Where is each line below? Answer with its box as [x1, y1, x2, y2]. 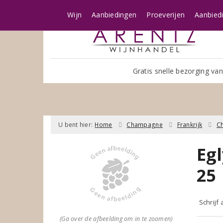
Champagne [126, 120, 163, 129]
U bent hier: [58, 120, 93, 129]
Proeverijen [146, 10, 185, 19]
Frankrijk [177, 120, 203, 129]
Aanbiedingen [92, 10, 137, 19]
